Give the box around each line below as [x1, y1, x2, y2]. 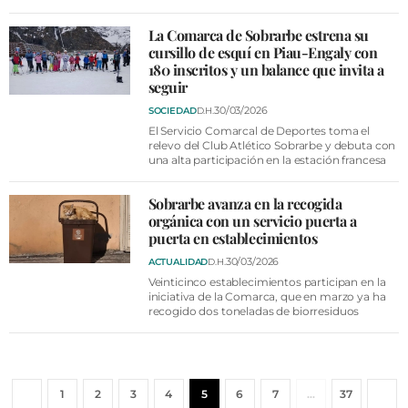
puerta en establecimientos [148, 229, 318, 248]
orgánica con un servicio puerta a [148, 211, 357, 230]
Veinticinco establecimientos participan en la [148, 275, 386, 289]
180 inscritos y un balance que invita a [148, 60, 384, 79]
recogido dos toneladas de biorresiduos [148, 304, 360, 318]
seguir [148, 77, 188, 97]
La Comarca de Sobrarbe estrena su [148, 25, 369, 45]
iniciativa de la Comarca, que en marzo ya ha [148, 290, 386, 303]
